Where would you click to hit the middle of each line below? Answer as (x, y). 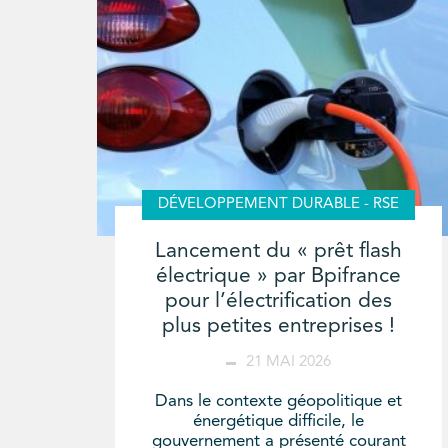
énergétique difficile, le (279, 422)
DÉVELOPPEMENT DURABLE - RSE (279, 205)
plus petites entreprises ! (279, 327)
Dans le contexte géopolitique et (279, 402)
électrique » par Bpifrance (279, 277)
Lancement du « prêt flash (279, 252)
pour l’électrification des (279, 302)
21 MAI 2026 (289, 363)
